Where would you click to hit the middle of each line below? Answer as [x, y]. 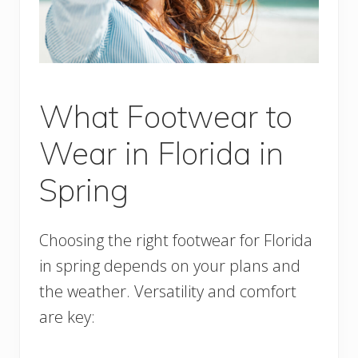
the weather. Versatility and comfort [168, 291]
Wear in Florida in [161, 153]
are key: [67, 316]
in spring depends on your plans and [170, 265]
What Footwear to [166, 116]
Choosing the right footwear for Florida [176, 240]
